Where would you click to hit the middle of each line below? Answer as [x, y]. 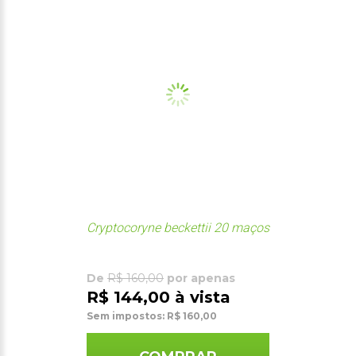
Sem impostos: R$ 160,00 [152, 315]
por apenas [199, 278]
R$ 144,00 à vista [159, 297]
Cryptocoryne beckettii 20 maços [178, 227]
